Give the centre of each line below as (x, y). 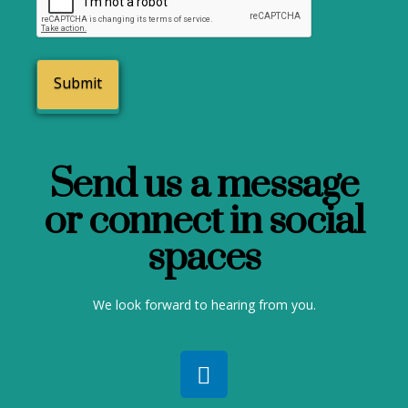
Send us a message (204, 185)
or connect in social (204, 222)
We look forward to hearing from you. (204, 305)
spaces (204, 258)
